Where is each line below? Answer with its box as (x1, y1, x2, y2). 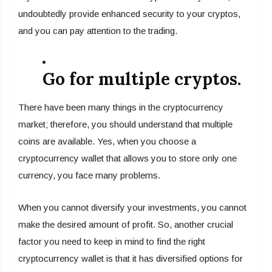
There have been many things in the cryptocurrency (18, 102, 223, 113)
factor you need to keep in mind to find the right (18, 236, 205, 247)
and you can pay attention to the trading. (18, 25, 177, 36)
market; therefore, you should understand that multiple (18, 119, 233, 130)
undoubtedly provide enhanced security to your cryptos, (18, 8, 240, 19)
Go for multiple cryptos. (42, 68, 241, 90)
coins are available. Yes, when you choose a (18, 136, 196, 147)
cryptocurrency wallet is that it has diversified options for (18, 253, 243, 264)
